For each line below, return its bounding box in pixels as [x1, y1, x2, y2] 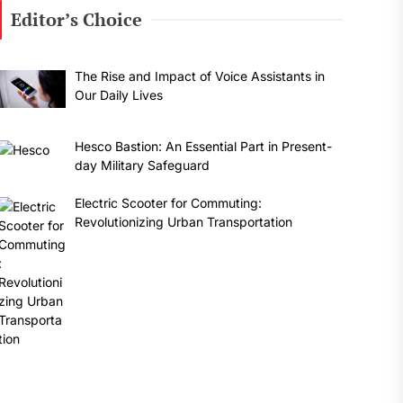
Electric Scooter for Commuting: [75, 194, 263, 210]
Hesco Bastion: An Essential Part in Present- [75, 138, 333, 154]
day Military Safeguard [75, 157, 210, 173]
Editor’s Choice [10, 7, 142, 31]
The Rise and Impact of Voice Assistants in [75, 68, 326, 84]
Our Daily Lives [75, 87, 164, 103]
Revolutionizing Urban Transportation [75, 213, 293, 229]
